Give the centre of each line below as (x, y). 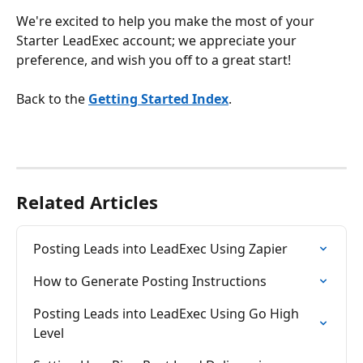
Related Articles (87, 202)
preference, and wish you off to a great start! (154, 60)
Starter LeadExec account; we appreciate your (158, 40)
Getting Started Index (158, 99)
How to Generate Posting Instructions (150, 282)
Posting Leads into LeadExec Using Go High (168, 314)
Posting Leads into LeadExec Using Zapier (160, 249)
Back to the (52, 99)
